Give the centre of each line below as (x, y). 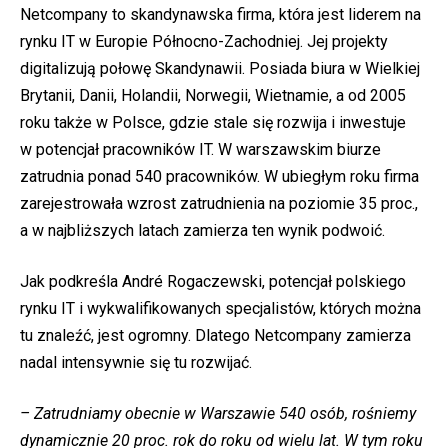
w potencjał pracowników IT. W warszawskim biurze (200, 150)
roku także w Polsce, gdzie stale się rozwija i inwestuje (213, 123)
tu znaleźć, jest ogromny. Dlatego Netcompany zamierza (215, 336)
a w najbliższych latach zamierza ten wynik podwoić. (202, 231)
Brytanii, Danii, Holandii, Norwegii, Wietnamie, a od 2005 (213, 96)
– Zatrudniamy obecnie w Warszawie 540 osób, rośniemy (218, 414)
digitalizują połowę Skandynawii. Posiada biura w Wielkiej (220, 69)
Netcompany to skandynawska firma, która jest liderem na (220, 15)
